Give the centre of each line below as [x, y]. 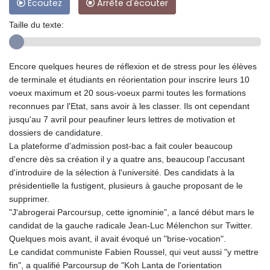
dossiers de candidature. [56, 133]
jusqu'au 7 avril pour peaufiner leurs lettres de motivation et [122, 120]
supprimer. [29, 199]
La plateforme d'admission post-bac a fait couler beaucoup [121, 146]
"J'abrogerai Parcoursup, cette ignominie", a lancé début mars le [132, 212]
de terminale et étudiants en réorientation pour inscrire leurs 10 [129, 80]
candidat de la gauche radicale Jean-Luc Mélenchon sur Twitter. [131, 226]
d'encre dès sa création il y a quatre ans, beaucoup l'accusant [127, 159]
